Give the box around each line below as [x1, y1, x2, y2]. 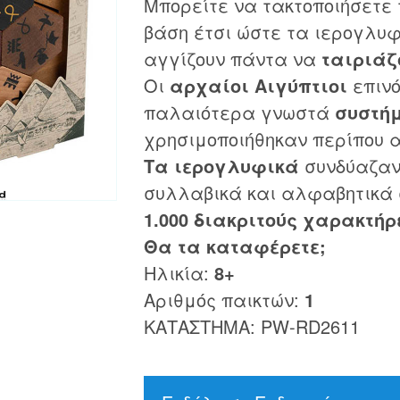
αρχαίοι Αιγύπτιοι [169, 72, 347, 98]
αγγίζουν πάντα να [143, 46, 321, 71]
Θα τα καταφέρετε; [143, 233, 326, 259]
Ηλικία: [143, 260, 214, 286]
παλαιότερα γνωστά [143, 99, 335, 125]
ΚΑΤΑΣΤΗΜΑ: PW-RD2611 [143, 313, 360, 339]
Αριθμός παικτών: [143, 287, 304, 312]
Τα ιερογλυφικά [143, 153, 299, 179]
